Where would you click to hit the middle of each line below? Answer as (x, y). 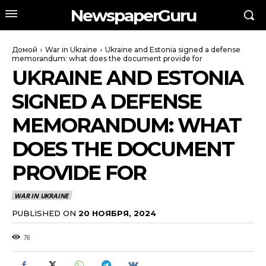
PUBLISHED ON (44, 213)
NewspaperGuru (133, 15)
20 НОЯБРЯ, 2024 (117, 213)
